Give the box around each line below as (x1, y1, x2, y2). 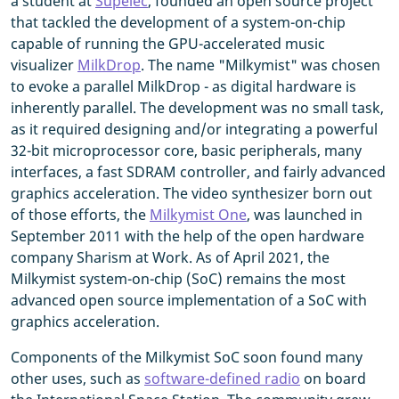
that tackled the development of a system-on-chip (11, 12, 346, 32)
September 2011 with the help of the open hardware (11, 226, 364, 246)
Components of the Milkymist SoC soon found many (11, 347, 362, 367)
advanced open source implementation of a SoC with (11, 290, 367, 310)
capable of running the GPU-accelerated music (11, 34, 325, 53)
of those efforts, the (11, 205, 150, 224)
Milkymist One (150, 205, 247, 224)
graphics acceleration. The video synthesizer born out (11, 183, 372, 203)
